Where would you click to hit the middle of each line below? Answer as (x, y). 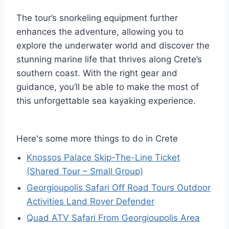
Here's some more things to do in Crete (97, 138)
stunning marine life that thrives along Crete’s (109, 59)
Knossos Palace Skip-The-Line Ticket (103, 157)
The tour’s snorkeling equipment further (97, 18)
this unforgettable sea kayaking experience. (106, 100)
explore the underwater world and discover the (113, 45)
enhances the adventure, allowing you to (100, 31)
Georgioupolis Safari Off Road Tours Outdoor (119, 187)
